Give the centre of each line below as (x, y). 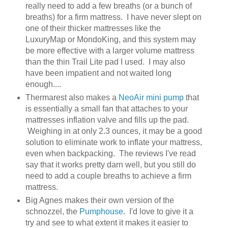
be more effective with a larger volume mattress (110, 50)
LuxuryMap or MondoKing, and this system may (110, 39)
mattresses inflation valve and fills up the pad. (107, 120)
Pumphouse (101, 211)
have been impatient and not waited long (98, 73)
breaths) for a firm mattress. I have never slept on (113, 17)
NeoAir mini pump (151, 97)
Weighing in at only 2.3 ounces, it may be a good (113, 131)
